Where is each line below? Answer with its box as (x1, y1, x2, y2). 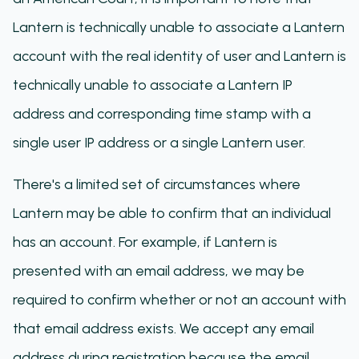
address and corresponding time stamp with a (13, 105, 311, 123)
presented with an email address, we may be (13, 262, 305, 280)
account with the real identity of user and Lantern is (13, 47, 346, 65)
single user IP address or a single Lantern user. (13, 134, 305, 151)
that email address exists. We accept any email (13, 320, 314, 337)
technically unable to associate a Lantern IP (13, 76, 292, 94)
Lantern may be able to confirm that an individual (13, 204, 331, 222)
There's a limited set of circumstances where (13, 175, 301, 193)
